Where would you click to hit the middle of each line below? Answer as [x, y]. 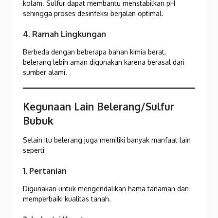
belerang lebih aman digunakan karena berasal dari [104, 62]
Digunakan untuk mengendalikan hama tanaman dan [106, 189]
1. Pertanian [45, 171]
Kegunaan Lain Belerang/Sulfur [99, 107]
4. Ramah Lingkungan [65, 34]
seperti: [35, 150]
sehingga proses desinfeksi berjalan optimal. [93, 14]
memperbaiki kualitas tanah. [67, 199]
